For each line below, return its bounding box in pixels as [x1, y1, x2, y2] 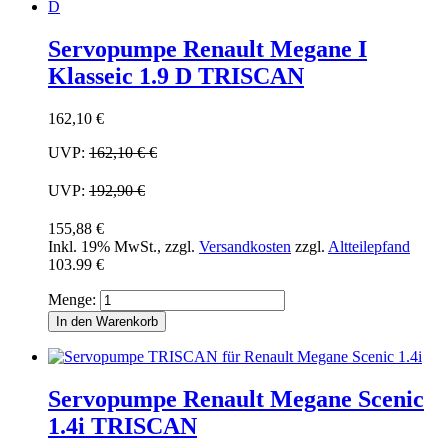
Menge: [48, 291, 96, 308]
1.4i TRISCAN [48, 412, 197, 439]
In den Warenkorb [56, 314, 158, 329]
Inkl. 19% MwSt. [48, 238, 157, 255]
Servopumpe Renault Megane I [48, 36, 367, 63]
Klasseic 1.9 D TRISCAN [48, 63, 304, 90]
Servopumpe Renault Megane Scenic [48, 385, 424, 412]
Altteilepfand [328, 238, 410, 255]
